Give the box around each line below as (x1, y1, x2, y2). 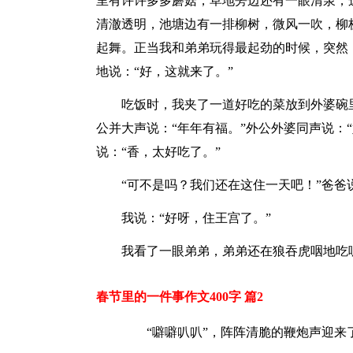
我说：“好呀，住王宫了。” (121, 211, 271, 225)
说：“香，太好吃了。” (96, 145, 221, 158)
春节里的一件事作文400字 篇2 (96, 290, 263, 303)
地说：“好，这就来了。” (96, 65, 233, 78)
